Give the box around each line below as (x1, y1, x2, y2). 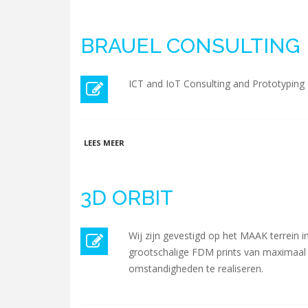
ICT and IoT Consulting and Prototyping (129, 77, 305, 90)
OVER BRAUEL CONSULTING (124, 137, 234, 147)
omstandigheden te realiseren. (129, 262, 263, 275)
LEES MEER (84, 137, 124, 148)
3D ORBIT (80, 186, 173, 210)
